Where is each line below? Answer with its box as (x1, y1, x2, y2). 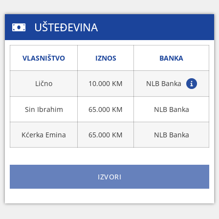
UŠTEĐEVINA (34, 20, 98, 35)
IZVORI (98, 172, 121, 182)
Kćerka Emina (22, 130, 66, 140)
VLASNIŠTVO (22, 53, 65, 63)
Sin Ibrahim (24, 105, 63, 114)
